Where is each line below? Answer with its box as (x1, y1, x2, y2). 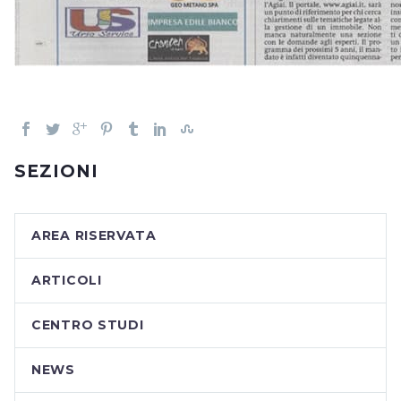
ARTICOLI (31, 272, 102, 289)
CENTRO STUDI (31, 317, 144, 334)
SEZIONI (14, 161, 98, 183)
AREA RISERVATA (31, 227, 157, 244)
